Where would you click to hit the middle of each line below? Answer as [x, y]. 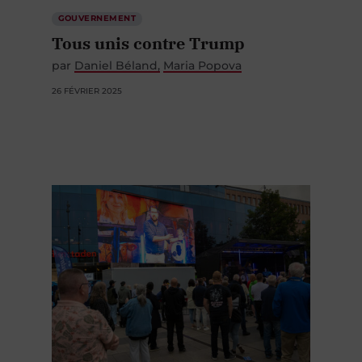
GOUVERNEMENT [97, 11]
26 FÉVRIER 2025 [87, 83]
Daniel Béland [116, 58]
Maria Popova [203, 58]
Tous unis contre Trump [148, 36]
